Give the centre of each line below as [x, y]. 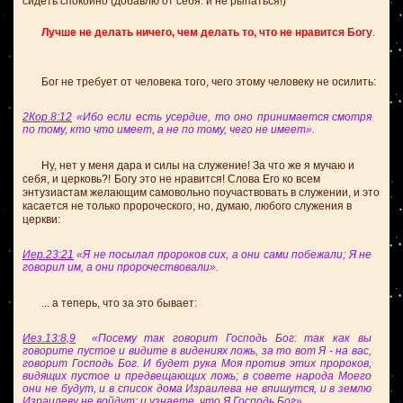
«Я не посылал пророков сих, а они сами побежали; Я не [223, 255]
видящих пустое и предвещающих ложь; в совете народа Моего [197, 376]
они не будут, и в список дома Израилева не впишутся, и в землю [197, 389]
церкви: [41, 219]
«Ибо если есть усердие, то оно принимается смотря [222, 117]
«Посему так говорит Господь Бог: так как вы [224, 338]
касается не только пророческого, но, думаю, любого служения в [187, 206]
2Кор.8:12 [47, 117]
